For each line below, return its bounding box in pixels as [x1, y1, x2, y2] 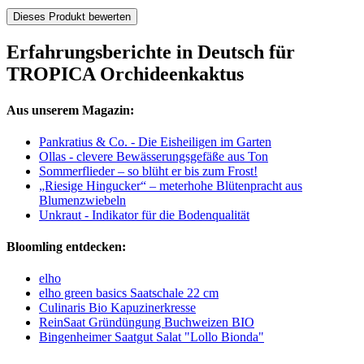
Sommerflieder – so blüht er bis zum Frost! [39, 163, 258, 178]
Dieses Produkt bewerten [13, 11, 131, 24]
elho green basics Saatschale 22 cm [39, 286, 219, 301]
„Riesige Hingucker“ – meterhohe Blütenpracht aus [39, 178, 302, 193]
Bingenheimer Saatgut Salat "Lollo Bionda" [39, 330, 264, 344]
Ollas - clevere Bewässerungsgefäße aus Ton [39, 149, 268, 163]
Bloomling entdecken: [6, 240, 126, 254]
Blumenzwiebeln [39, 193, 126, 207]
